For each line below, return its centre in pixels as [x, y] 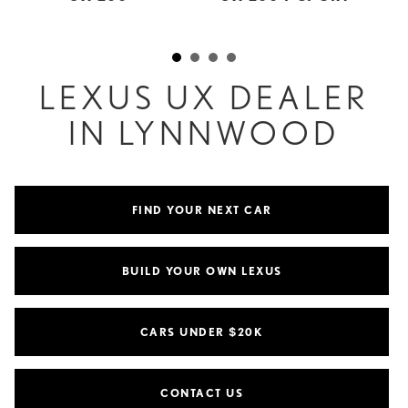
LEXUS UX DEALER [204, 97]
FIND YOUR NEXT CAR [202, 209]
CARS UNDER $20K [202, 331]
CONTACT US [202, 393]
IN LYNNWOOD [204, 133]
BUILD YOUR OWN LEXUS [202, 270]
